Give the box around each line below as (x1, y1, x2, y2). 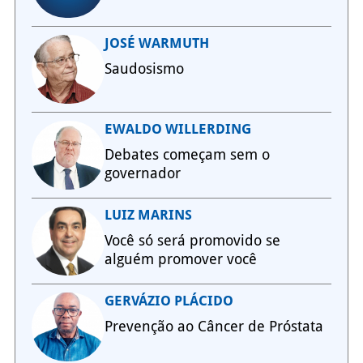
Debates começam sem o (104, 146, 270, 164)
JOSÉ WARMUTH (104, 35, 209, 52)
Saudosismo (104, 60, 184, 78)
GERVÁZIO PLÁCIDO (104, 293, 233, 310)
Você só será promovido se (104, 232, 280, 250)
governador (104, 164, 181, 182)
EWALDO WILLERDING (104, 121, 251, 138)
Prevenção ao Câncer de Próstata (104, 318, 323, 335)
